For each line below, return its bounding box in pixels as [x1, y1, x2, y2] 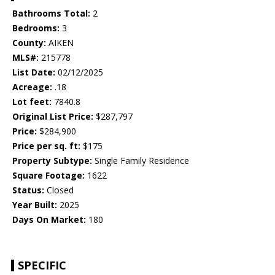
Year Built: [12, 199, 57, 211]
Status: [12, 184, 44, 196]
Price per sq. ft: [12, 140, 80, 152]
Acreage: [12, 81, 52, 93]
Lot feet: [12, 96, 52, 108]
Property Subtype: [12, 155, 92, 167]
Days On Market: [12, 214, 86, 226]
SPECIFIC [18, 258, 66, 273]
